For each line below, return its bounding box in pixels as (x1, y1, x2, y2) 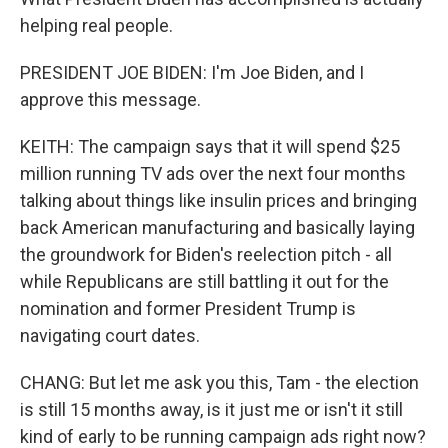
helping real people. (20, 15, 173, 36)
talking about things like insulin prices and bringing (20, 190, 417, 211)
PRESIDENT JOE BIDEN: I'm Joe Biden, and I (20, 62, 364, 83)
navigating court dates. (20, 325, 200, 346)
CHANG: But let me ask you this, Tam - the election (20, 372, 419, 393)
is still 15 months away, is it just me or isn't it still (20, 399, 403, 420)
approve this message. (20, 89, 201, 110)
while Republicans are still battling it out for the (20, 271, 389, 292)
